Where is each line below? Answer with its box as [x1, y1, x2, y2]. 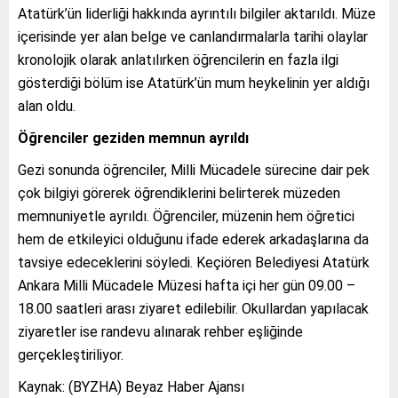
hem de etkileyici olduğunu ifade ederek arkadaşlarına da [18, 230, 369, 248]
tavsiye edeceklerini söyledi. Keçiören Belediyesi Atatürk [18, 253, 370, 271]
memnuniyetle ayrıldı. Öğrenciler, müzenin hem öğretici [18, 207, 354, 225]
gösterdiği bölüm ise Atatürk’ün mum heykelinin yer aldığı [18, 74, 370, 92]
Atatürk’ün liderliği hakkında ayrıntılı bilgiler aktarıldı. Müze [18, 4, 376, 22]
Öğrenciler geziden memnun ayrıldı [18, 129, 249, 147]
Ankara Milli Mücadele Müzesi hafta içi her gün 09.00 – [18, 276, 355, 294]
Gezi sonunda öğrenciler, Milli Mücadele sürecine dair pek [18, 161, 370, 179]
